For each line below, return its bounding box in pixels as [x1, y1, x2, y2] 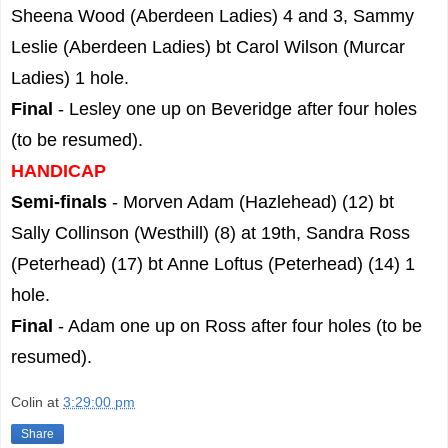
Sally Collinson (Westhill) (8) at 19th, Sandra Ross [11, 222, 410, 243]
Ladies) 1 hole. [11, 67, 129, 88]
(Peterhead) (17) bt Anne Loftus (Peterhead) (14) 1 [11, 253, 415, 274]
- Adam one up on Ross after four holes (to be [58, 315, 422, 336]
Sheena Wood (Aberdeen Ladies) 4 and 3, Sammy [11, 5, 414, 26]
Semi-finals [11, 191, 107, 212]
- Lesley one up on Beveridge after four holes [58, 98, 417, 119]
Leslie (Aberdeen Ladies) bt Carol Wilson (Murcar [11, 36, 405, 57]
